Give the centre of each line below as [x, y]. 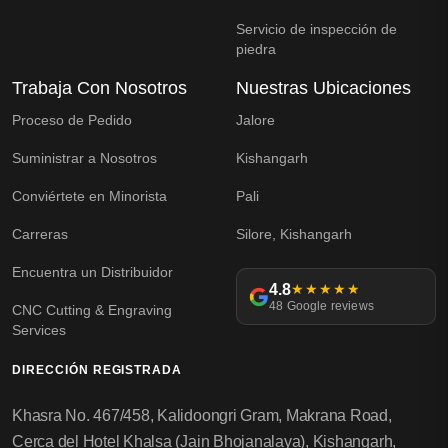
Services [39, 330]
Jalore [255, 120]
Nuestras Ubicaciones [323, 88]
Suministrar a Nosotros [84, 158]
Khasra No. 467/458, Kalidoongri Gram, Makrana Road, [202, 416]
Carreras [40, 234]
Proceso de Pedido [72, 120]
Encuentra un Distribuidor [92, 272]
